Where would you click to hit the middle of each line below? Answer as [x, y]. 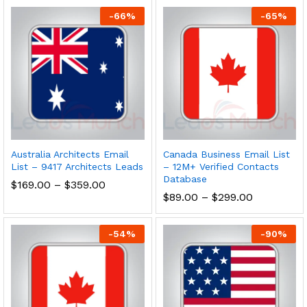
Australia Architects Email [70, 155]
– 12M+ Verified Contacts [221, 167]
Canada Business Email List [226, 155]
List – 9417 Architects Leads [77, 167]
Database [185, 179]
